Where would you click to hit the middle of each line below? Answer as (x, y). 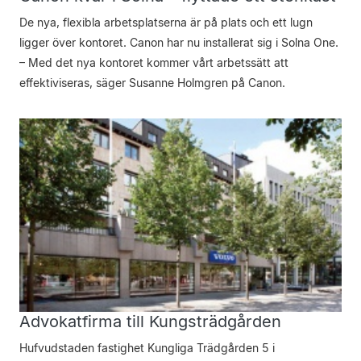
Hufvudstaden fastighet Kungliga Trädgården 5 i (147, 348)
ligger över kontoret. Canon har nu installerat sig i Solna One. (179, 42)
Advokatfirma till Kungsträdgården (150, 322)
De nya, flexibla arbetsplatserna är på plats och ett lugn (166, 22)
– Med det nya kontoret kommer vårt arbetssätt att (154, 62)
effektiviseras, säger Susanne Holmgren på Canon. (152, 83)
